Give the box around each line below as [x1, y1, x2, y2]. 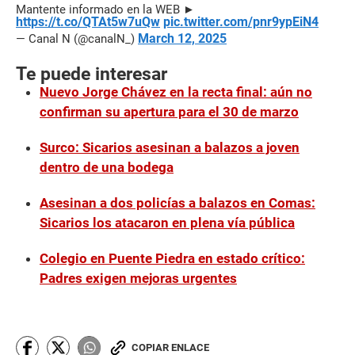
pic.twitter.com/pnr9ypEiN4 [163, 14, 319, 30]
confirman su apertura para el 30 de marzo [40, 104, 299, 120]
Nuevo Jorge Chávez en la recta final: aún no [40, 84, 312, 101]
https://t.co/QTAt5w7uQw [16, 14, 160, 30]
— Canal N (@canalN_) [16, 32, 138, 47]
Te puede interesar [16, 63, 167, 85]
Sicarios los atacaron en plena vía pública [40, 215, 295, 231]
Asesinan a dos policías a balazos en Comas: [40, 195, 315, 212]
